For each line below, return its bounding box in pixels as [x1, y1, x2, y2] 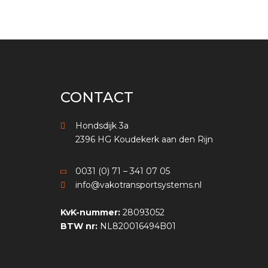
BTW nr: [60, 221, 98, 232]
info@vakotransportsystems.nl [75, 179, 202, 191]
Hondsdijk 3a [75, 120, 129, 132]
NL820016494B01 [97, 221, 176, 232]
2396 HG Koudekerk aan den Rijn [75, 134, 213, 145]
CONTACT [60, 89, 133, 106]
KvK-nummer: [60, 207, 120, 218]
